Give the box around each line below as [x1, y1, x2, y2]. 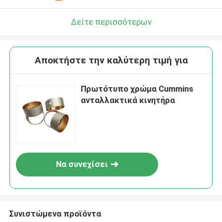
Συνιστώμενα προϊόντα [8, 208, 101, 219]
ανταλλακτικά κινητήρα [81, 95, 175, 106]
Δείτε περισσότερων [70, 16, 152, 27]
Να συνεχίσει [55, 159, 108, 169]
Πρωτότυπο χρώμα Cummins [81, 84, 194, 94]
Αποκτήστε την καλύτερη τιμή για [34, 55, 188, 66]
